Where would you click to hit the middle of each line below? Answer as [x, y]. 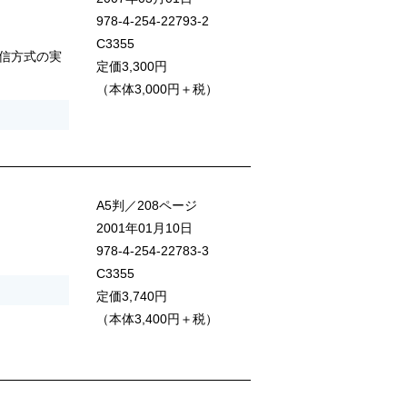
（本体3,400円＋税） [157, 319]
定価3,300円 [132, 67]
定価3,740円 [132, 297]
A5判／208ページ [147, 206]
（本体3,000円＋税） [157, 89]
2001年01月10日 [144, 228]
